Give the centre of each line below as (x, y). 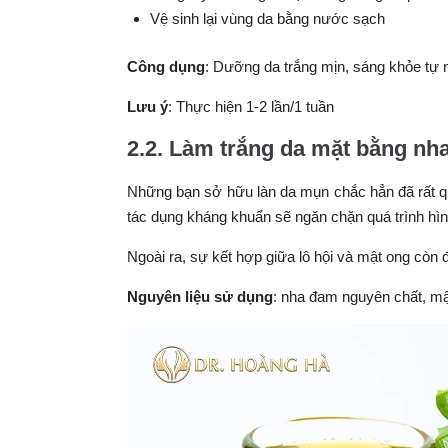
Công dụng (166, 66)
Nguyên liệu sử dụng (200, 296)
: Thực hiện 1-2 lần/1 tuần (251, 106)
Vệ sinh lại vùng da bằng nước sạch (267, 18)
